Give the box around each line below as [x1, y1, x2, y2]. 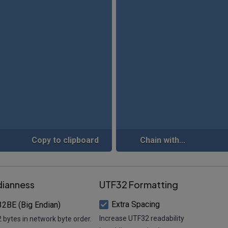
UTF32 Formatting [99, 178, 178, 190]
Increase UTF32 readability [99, 214, 184, 222]
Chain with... [140, 135, 186, 145]
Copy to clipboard [32, 135, 99, 145]
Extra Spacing [111, 199, 160, 209]
